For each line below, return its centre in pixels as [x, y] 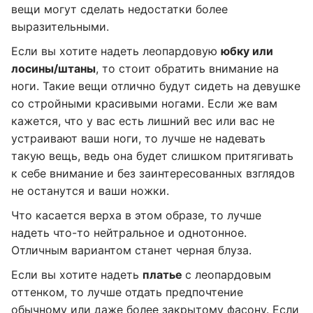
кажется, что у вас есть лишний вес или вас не [143, 121]
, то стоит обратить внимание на [187, 68]
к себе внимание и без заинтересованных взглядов [153, 173]
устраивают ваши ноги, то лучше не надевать [138, 138]
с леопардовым [228, 275]
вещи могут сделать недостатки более [119, 9]
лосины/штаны [53, 68]
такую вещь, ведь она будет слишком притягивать [152, 156]
